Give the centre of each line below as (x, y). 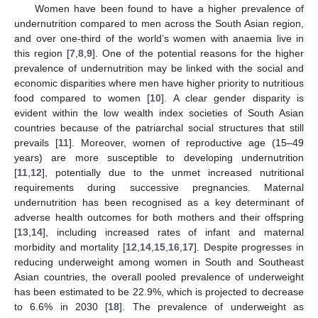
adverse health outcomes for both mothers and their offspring (159, 217)
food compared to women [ (82, 98)
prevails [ (36, 142)
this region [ (42, 53)
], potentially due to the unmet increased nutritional (173, 172)
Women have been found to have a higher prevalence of (169, 8)
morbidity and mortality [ (70, 247)
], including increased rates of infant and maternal (173, 232)
